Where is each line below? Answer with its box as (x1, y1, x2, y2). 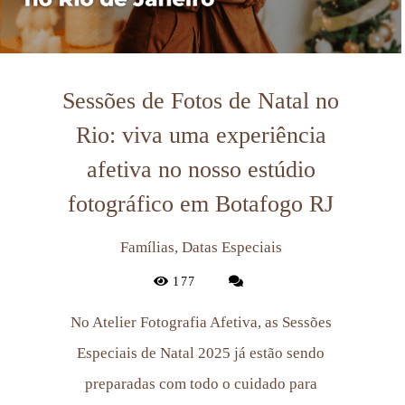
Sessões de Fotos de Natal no (62, 87, 339, 114)
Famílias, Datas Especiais (119, 238, 282, 256)
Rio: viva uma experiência (75, 121, 326, 148)
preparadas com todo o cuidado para (84, 374, 317, 392)
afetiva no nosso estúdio (86, 155, 316, 183)
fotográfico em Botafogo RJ (68, 190, 334, 217)
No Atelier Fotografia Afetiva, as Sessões (70, 313, 332, 331)
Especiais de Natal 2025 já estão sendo (77, 344, 325, 362)
